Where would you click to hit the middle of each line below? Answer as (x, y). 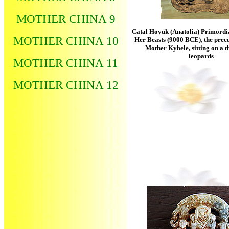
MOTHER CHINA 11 (66, 63)
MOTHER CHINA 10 (66, 41)
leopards (201, 56)
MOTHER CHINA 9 (66, 19)
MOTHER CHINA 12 (66, 85)
